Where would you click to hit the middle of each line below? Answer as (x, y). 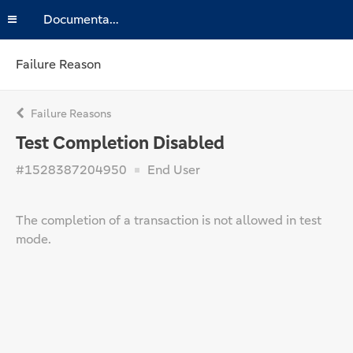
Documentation (114, 19)
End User (172, 170)
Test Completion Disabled (120, 143)
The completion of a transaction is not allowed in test (169, 220)
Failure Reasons (70, 113)
